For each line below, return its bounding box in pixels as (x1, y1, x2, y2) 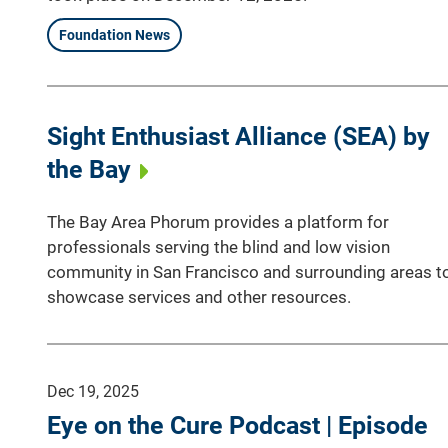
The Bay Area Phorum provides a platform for (47, 211, 389, 232)
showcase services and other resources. (47, 286, 351, 307)
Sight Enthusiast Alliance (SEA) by (47, 121, 430, 151)
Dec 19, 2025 (47, 381, 139, 401)
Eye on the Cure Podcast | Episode (47, 410, 428, 440)
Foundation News (59, 26, 170, 43)
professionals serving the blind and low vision (47, 236, 390, 257)
